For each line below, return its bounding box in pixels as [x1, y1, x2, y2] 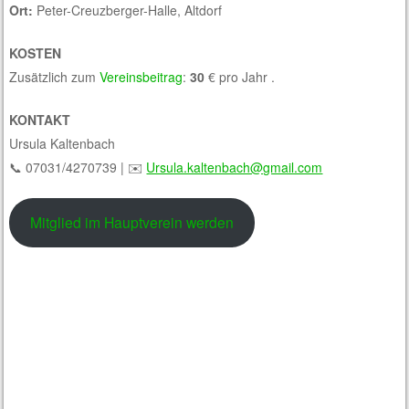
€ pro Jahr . [204, 67, 276, 86]
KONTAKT [9, 110, 71, 129]
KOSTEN [9, 43, 62, 62]
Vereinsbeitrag [100, 67, 184, 86]
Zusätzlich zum [9, 67, 100, 86]
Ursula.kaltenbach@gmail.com [146, 157, 323, 176]
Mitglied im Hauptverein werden [30, 212, 235, 233]
